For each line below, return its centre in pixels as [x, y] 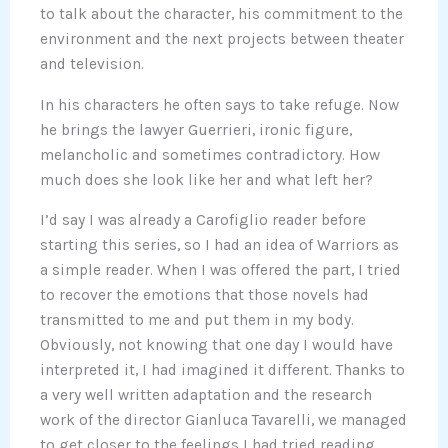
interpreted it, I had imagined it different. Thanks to [222, 370]
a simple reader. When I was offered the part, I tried [220, 270]
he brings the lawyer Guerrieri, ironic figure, [196, 129]
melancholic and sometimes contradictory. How [210, 154]
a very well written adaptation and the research [206, 395]
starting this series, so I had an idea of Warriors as [219, 245]
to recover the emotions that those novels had [204, 295]
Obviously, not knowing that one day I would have [216, 345]
